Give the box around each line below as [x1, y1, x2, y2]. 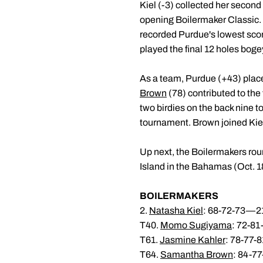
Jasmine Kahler [160, 235, 225, 245]
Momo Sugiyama [160, 220, 232, 230]
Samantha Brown [160, 249, 233, 259]
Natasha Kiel [149, 205, 203, 215]
